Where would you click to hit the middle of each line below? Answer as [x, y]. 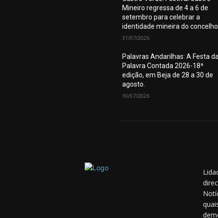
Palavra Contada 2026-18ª [163, 66]
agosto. [134, 84]
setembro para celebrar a [161, 17]
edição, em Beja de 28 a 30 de [168, 75]
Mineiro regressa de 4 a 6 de [165, 8]
